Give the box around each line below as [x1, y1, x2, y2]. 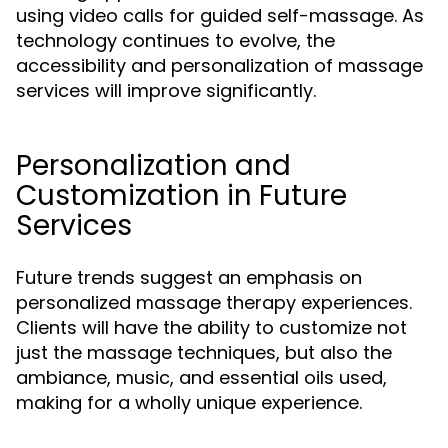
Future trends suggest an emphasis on [16, 265, 362, 290]
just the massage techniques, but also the [16, 340, 392, 365]
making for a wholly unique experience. [16, 390, 362, 415]
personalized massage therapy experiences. [16, 290, 412, 315]
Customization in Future [16, 176, 347, 215]
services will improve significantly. [16, 78, 316, 103]
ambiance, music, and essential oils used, [16, 365, 387, 390]
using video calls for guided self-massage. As [16, 3, 424, 28]
